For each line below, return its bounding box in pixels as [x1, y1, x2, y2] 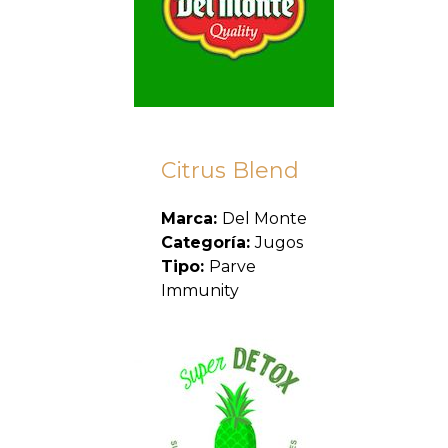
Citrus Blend [161, 157, 299, 184]
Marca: [161, 209, 222, 228]
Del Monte [222, 209, 307, 228]
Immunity [161, 281, 239, 300]
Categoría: [161, 233, 255, 252]
